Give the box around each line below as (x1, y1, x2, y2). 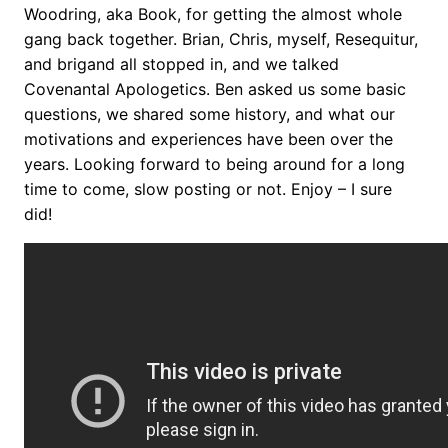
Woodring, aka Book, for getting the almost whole (24, 3, 402, 24)
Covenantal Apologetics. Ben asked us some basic (24, 78, 406, 99)
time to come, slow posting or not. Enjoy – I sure (24, 178, 392, 199)
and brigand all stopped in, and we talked (24, 53, 339, 74)
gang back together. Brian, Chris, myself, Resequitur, (24, 28, 418, 49)
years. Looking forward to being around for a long (24, 153, 405, 174)
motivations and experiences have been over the (24, 128, 393, 149)
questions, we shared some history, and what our (24, 103, 395, 124)
